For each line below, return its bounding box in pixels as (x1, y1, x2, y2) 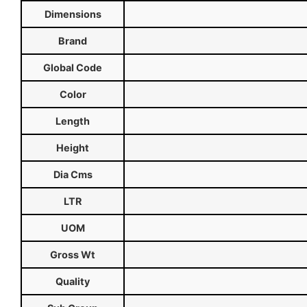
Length (56, 115, 90, 127)
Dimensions (44, 8, 101, 21)
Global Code (43, 62, 102, 74)
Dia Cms (53, 169, 93, 181)
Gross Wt (50, 249, 95, 261)
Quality (56, 275, 90, 288)
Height (56, 142, 89, 154)
